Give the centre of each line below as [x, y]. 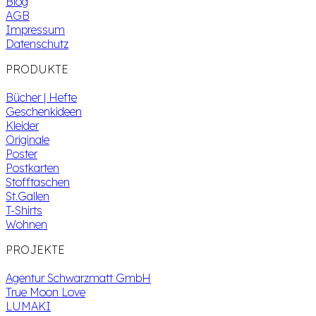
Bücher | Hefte [41, 97]
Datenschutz [37, 43]
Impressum [35, 29]
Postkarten [32, 168]
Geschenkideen [44, 111]
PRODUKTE [37, 69]
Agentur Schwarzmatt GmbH [78, 278]
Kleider [22, 125]
